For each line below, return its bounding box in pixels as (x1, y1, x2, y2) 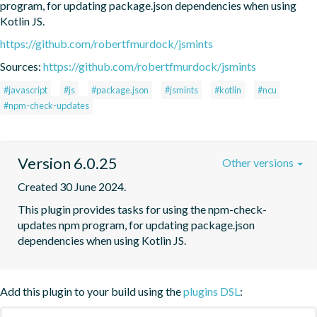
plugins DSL (183, 284, 240, 298)
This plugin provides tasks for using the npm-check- (18, 202, 267, 216)
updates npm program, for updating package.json (18, 217, 255, 231)
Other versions (222, 155, 296, 169)
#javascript (4, 83, 47, 96)
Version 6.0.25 (18, 153, 117, 173)
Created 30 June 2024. (18, 179, 126, 193)
